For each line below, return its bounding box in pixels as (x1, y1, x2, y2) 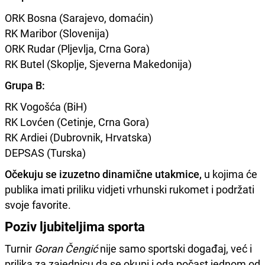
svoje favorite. (5, 198, 71, 212)
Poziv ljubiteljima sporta (5, 218, 145, 235)
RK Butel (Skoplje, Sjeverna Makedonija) (5, 57, 192, 72)
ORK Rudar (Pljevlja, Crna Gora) (5, 41, 150, 56)
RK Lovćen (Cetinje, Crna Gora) (5, 115, 149, 130)
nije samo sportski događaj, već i (100, 241, 252, 256)
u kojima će (202, 167, 257, 182)
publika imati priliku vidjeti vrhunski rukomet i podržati (5, 182, 254, 197)
